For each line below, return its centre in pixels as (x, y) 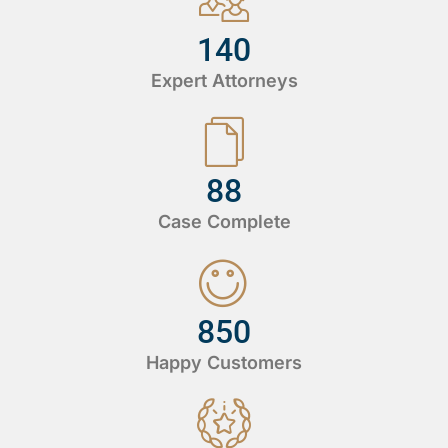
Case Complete (224, 221)
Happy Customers (224, 362)
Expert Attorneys (224, 80)
